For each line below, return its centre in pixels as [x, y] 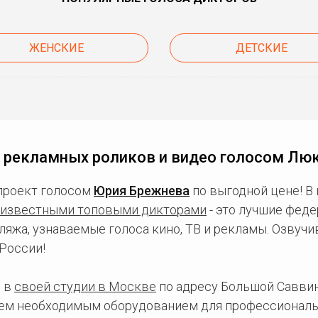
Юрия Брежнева [142, 190]
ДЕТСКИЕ [262, 48]
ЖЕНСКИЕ [56, 48]
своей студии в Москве [85, 286]
